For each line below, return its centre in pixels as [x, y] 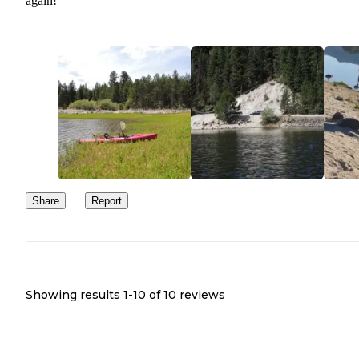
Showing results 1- [79, 294]
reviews [201, 294]
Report [107, 200]
